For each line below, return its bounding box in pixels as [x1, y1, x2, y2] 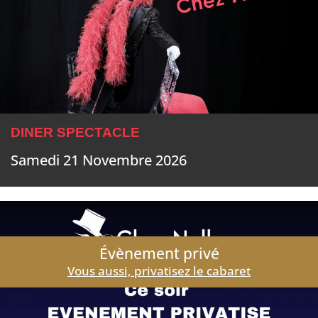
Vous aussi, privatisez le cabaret [67, 263, 251, 280]
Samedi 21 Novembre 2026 [11, 150, 187, 170]
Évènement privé [99, 243, 219, 264]
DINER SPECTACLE [11, 125, 140, 141]
